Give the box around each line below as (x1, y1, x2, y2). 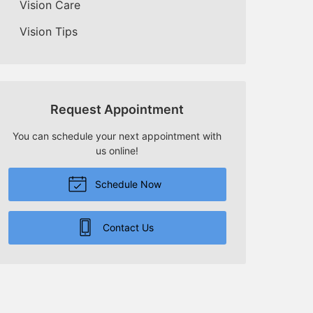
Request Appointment (50, 101, 184, 117)
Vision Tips (20, 24, 78, 38)
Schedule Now (92, 177, 162, 190)
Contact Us (100, 221, 154, 233)
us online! (96, 144, 139, 156)
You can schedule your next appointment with (13, 129, 222, 142)
